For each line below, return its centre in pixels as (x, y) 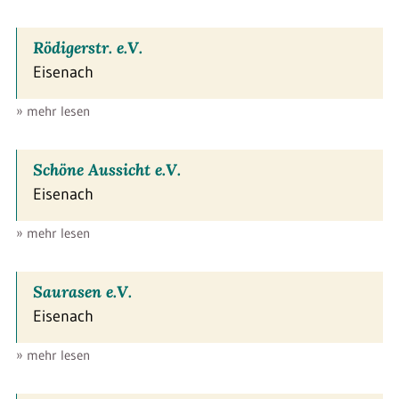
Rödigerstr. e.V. (88, 47)
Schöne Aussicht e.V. (107, 169)
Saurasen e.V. (82, 291)
